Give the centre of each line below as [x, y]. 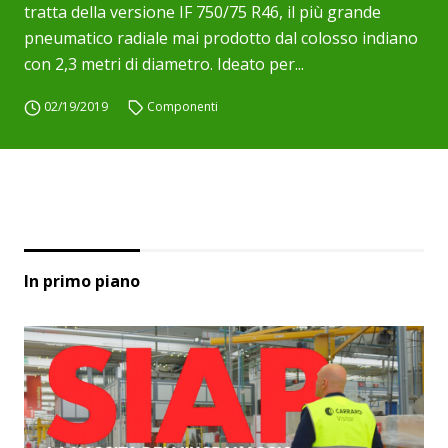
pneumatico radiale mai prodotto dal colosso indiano [221, 38]
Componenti [183, 106]
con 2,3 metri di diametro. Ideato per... [164, 64]
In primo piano [82, 281]
